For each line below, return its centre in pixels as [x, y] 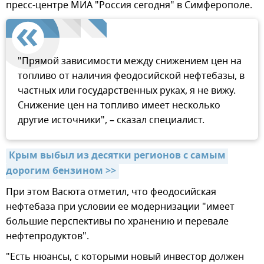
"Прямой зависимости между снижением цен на [130, 62]
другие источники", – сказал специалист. [111, 121]
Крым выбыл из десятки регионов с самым [117, 156]
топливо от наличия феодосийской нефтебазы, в [131, 76]
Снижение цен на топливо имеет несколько [119, 106]
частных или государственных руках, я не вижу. [127, 91]
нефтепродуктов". [47, 237]
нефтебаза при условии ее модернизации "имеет [120, 207]
